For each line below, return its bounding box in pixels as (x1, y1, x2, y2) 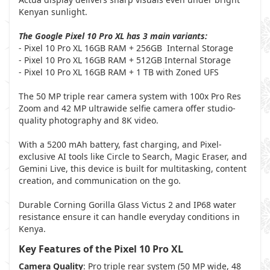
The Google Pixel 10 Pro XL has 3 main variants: (19, 30, 207, 42)
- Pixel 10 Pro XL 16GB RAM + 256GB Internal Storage (19, 42, 233, 54)
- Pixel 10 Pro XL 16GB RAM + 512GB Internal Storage (19, 54, 231, 66)
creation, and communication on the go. (19, 175, 181, 186)
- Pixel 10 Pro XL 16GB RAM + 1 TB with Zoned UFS (19, 66, 219, 78)
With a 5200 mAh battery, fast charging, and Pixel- (19, 139, 222, 150)
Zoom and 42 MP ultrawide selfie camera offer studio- (19, 102, 236, 114)
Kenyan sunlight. (19, 6, 87, 17)
